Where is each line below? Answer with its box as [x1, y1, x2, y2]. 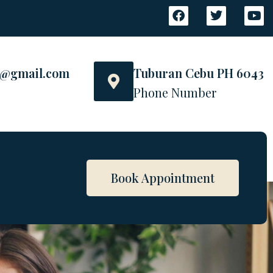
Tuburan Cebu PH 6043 [133, 64, 264, 81]
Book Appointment [111, 169, 215, 186]
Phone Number [133, 83, 217, 101]
